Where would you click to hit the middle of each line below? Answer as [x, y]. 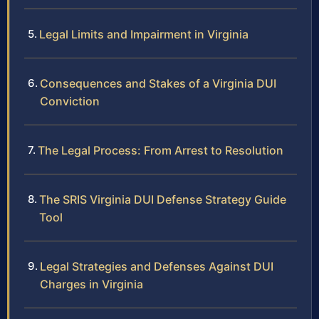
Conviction [70, 101]
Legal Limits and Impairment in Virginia [144, 35]
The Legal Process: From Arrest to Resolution [161, 151]
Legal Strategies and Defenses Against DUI [157, 267]
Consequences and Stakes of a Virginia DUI [158, 84]
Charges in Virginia [91, 284]
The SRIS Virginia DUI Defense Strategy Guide [163, 200]
